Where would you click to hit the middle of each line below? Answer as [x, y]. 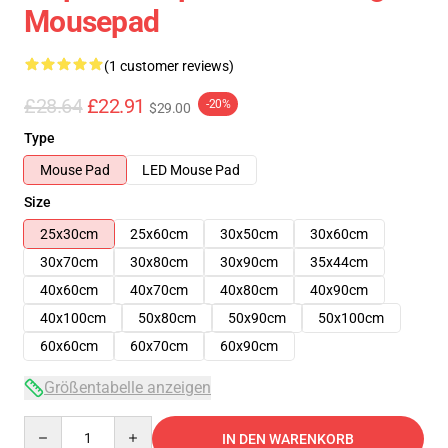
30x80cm [159, 262]
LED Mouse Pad [191, 170]
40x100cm [73, 318]
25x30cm [69, 234]
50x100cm [351, 318]
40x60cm [69, 290]
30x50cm [249, 234]
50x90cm [257, 318]
